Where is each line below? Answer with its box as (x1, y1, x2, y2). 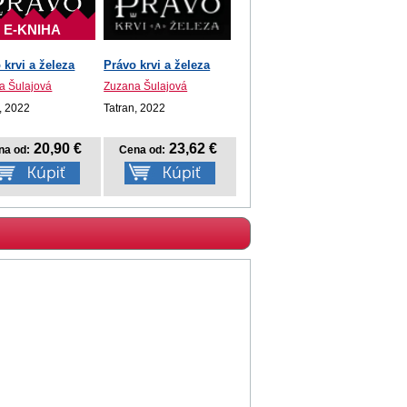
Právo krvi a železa (104, 58, 211, 73)
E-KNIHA (3, 21, 61, 37)
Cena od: (119, 144, 166, 157)
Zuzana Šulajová (104, 79, 188, 92)
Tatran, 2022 (104, 101, 166, 114)
